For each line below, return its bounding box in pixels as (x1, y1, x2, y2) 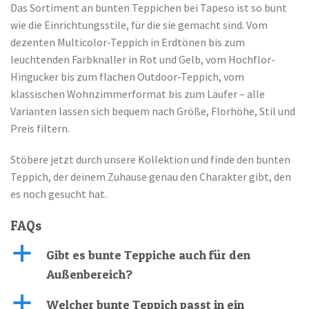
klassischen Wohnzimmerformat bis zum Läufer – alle (10, 86, 265, 101)
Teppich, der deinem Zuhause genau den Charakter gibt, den (10, 170, 291, 184)
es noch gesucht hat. (10, 187, 107, 201)
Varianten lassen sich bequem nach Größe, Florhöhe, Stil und (10, 103, 295, 118)
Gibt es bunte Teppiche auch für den (46, 247, 250, 262)
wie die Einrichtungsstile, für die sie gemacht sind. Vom (10, 17, 268, 32)
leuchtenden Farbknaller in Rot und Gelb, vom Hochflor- (10, 52, 275, 66)
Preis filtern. (10, 121, 70, 135)
